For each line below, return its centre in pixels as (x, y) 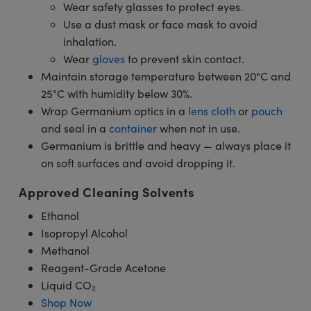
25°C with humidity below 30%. (117, 93)
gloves (109, 58)
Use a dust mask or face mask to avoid (160, 24)
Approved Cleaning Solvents (107, 192)
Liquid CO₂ (68, 285)
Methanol (65, 250)
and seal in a (75, 128)
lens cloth (212, 110)
